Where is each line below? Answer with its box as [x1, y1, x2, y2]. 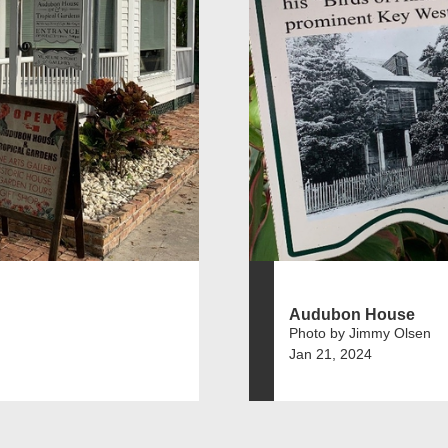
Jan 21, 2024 [289, 345, 372, 362]
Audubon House [289, 305, 415, 323]
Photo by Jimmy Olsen [289, 324, 431, 341]
